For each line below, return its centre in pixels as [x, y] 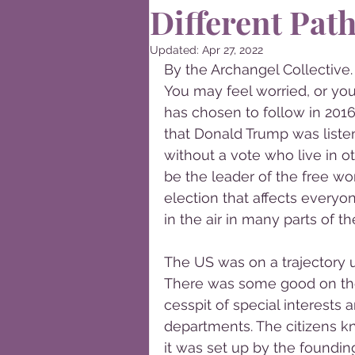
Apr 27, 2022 [233, 50]
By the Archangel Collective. [258, 69]
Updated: [176, 50]
